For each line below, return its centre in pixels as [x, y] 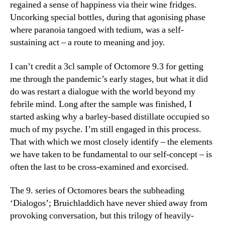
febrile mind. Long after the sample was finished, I [101, 104]
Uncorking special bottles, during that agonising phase [108, 18]
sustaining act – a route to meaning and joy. [88, 43]
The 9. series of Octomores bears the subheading [97, 191]
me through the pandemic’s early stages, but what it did [109, 79]
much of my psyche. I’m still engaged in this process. [106, 129]
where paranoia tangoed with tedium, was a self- [97, 30]
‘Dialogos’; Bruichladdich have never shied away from [109, 203]
